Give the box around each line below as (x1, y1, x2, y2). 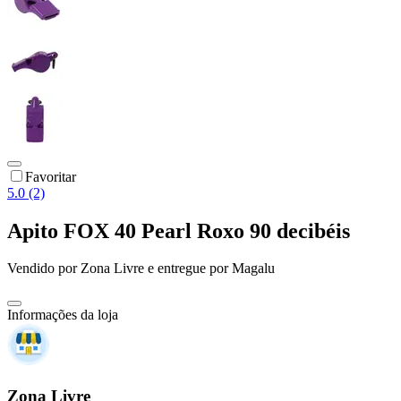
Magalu (232, 260, 275, 277)
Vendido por (7, 260, 81, 277)
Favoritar (25, 168, 76, 184)
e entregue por (144, 260, 228, 277)
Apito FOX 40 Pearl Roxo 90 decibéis (7, 218, 350, 243)
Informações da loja (7, 307, 118, 323)
